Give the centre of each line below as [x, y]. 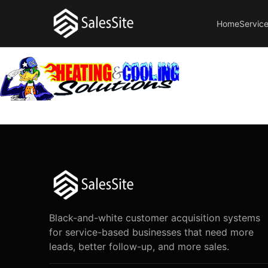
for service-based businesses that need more [151, 232]
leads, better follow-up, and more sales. [139, 246]
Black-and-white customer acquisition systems [155, 218]
